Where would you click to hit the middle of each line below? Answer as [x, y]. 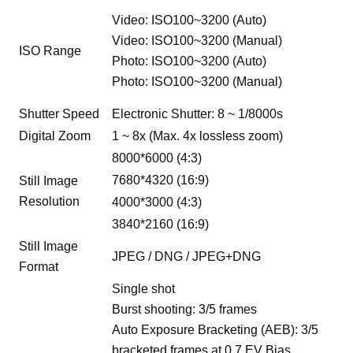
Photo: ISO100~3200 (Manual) [197, 82]
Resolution [50, 202]
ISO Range [50, 51]
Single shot [144, 289]
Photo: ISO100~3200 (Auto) [190, 61]
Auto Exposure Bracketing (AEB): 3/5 [216, 330]
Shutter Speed [59, 114]
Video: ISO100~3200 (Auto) [190, 20]
